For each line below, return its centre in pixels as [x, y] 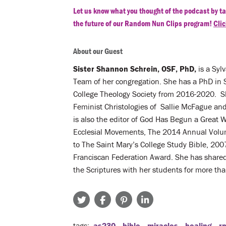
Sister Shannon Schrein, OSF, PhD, [135, 68]
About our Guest [98, 51]
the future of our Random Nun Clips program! [143, 23]
